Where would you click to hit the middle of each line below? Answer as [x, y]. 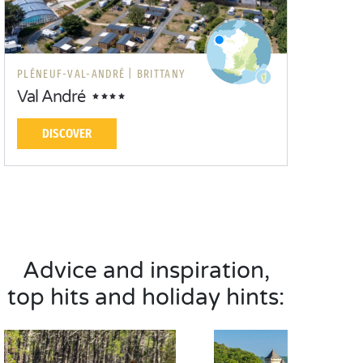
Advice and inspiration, [146, 271]
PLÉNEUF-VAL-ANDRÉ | [75, 74]
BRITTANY [161, 74]
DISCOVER [67, 133]
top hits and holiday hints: [146, 297]
